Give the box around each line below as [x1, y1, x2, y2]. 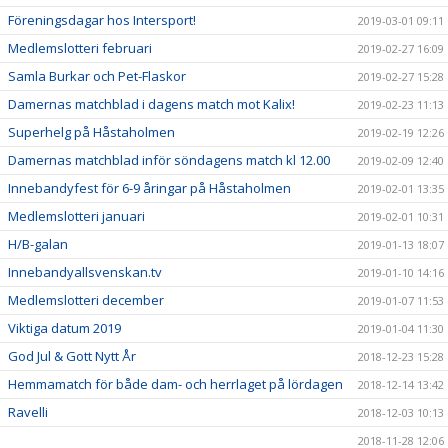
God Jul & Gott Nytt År [8, 347, 136, 366]
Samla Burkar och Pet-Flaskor [8, 67, 186, 86]
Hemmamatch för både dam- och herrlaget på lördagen [8, 375, 343, 394]
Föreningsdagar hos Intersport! [8, 11, 196, 30]
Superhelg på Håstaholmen [8, 123, 175, 142]
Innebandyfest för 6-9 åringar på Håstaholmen [8, 179, 291, 198]
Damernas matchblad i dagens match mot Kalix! [8, 95, 295, 114]
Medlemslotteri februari [8, 39, 152, 58]
